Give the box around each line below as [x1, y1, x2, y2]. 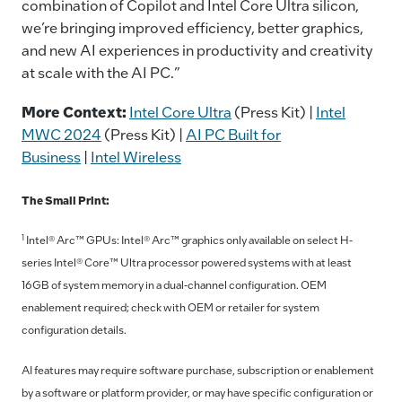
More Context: [22, 102, 129, 122]
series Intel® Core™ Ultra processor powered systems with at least [22, 255, 352, 270]
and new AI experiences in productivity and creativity [22, 39, 373, 59]
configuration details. [22, 322, 127, 337]
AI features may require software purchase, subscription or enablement [22, 362, 374, 377]
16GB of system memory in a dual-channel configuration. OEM [22, 277, 327, 293]
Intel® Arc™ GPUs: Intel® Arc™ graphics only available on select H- [24, 232, 353, 248]
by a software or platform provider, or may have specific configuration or [22, 384, 373, 399]
